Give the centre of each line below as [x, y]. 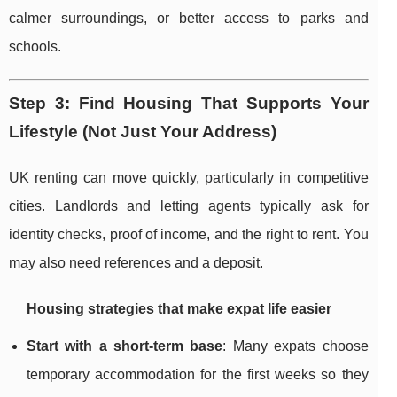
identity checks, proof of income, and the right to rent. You [189, 235]
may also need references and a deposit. [136, 263]
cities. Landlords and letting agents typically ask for [189, 206]
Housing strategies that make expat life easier [179, 309]
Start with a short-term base [125, 346]
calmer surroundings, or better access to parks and [189, 19]
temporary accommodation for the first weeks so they [198, 375]
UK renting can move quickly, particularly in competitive [189, 178]
